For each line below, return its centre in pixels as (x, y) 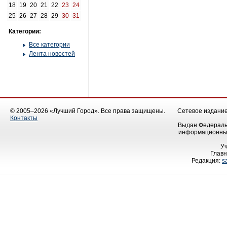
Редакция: (207, 161)
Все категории (49, 45)
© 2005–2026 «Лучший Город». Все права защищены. (88, 111)
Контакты (24, 118)
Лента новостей (52, 54)
